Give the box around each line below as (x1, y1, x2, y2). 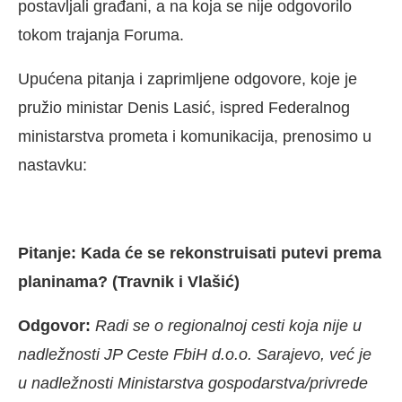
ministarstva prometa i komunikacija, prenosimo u (18, 127, 371, 146)
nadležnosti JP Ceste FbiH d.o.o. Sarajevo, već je (18, 345, 371, 364)
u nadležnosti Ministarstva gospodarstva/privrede (18, 374, 368, 393)
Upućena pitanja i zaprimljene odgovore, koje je (18, 70, 357, 89)
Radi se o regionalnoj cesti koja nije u (95, 317, 362, 336)
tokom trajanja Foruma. (18, 26, 184, 45)
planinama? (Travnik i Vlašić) (18, 273, 240, 292)
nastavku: (18, 156, 87, 175)
